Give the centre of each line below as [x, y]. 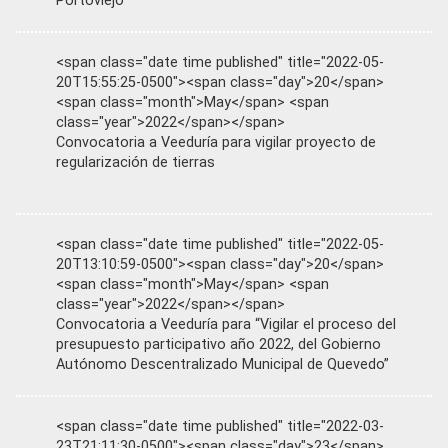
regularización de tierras [135, 163]
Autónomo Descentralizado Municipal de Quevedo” [222, 365]
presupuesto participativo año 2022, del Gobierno [218, 345]
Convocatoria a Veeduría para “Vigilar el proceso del [226, 325]
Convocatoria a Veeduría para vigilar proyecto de [216, 143]
